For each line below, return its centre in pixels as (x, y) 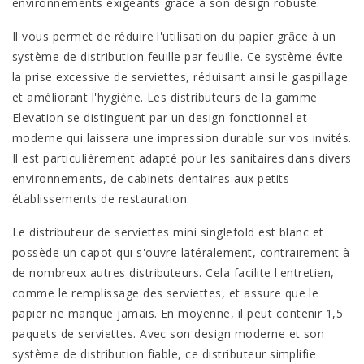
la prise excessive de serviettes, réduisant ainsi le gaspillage (180, 77)
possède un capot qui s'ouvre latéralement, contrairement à (181, 252)
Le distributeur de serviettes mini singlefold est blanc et (168, 232)
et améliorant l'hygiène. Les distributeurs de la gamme (165, 97)
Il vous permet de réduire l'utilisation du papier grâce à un (174, 36)
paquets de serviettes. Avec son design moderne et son (169, 334)
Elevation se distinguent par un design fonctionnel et (160, 117)
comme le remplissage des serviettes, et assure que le (166, 293)
